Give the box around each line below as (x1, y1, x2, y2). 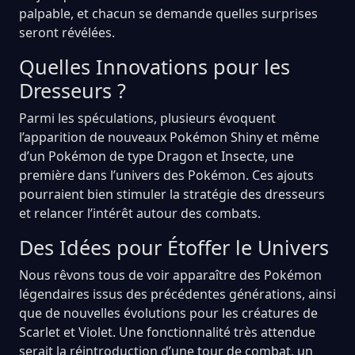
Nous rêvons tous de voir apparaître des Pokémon (19, 265, 322, 284)
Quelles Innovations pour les (19, 52, 290, 80)
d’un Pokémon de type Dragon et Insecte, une (19, 147, 294, 165)
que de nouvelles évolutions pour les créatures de (19, 303, 318, 322)
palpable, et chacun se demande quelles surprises (19, 4, 318, 22)
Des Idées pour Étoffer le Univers (19, 233, 329, 261)
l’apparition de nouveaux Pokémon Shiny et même (19, 128, 319, 146)
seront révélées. (19, 23, 115, 41)
